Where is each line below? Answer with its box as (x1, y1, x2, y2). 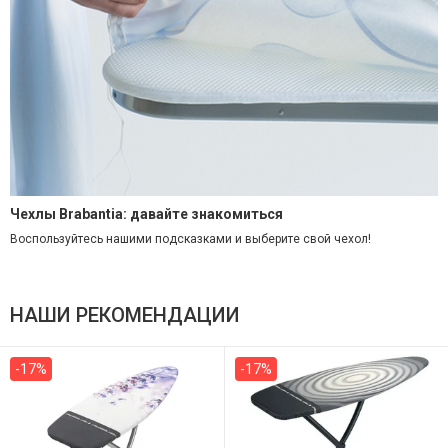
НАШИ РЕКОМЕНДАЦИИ (10, 303, 240, 328)
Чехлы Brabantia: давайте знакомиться (10, 205, 283, 222)
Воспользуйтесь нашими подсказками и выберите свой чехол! (10, 231, 371, 246)
